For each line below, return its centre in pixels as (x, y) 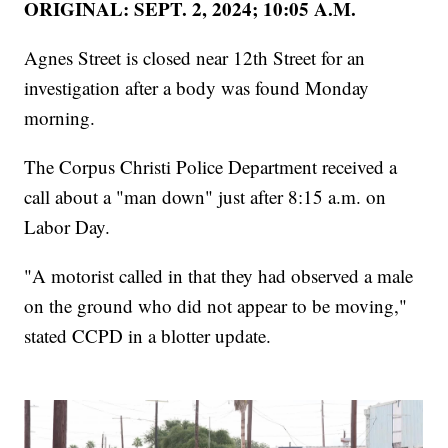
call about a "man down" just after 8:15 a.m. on (205, 196)
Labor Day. (67, 226)
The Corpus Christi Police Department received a (211, 166)
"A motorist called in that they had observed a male (219, 275)
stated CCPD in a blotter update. (148, 335)
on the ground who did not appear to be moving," (216, 305)
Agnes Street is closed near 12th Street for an (195, 57)
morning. (60, 117)
